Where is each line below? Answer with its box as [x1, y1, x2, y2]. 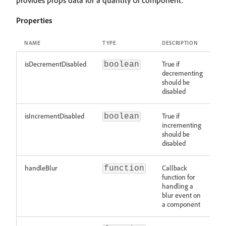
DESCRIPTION [162, 39, 198, 46]
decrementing [162, 69, 203, 77]
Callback [162, 163, 187, 172]
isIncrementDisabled [25, 111, 84, 120]
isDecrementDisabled [25, 60, 86, 68]
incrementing [162, 121, 201, 129]
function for [162, 173, 195, 181]
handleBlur [25, 163, 58, 172]
